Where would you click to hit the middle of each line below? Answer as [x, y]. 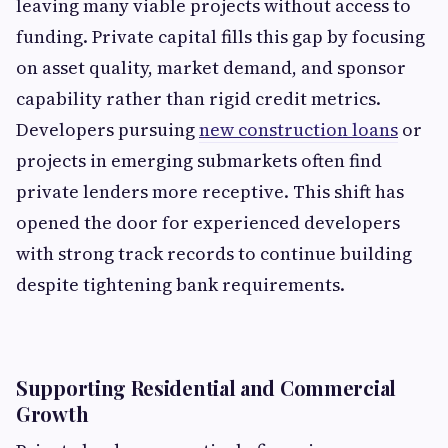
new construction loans [298, 130]
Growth [52, 414]
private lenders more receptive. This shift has [210, 192]
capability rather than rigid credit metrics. [198, 99]
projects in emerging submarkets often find [199, 161]
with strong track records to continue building [214, 254]
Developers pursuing [107, 130]
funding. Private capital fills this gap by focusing [220, 37]
